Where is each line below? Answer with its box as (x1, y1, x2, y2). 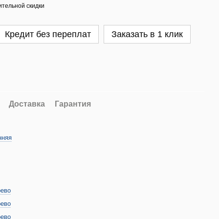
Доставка (9, 100, 45, 108)
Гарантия (55, 100, 91, 108)
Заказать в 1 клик (111, 29, 183, 39)
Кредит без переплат (5, 29, 91, 39)
